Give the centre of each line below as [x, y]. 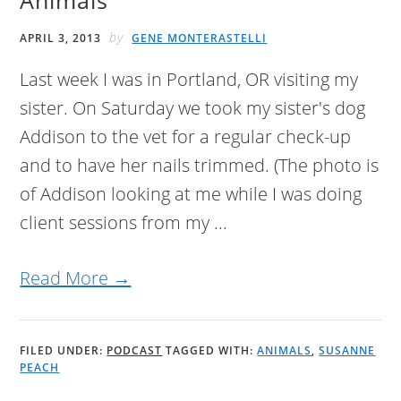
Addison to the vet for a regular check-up [186, 137]
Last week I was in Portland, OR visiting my [189, 80]
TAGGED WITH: [212, 351]
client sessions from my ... [124, 223]
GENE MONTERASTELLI [200, 38]
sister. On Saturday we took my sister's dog [193, 108]
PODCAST [135, 351]
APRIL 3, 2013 [61, 38]
